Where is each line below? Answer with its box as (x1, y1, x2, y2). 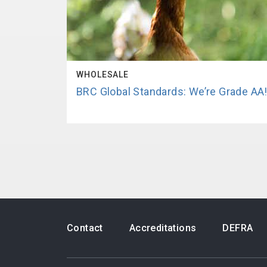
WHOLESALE (76, 70, 129, 79)
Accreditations (129, 222, 197, 234)
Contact (67, 222, 103, 234)
